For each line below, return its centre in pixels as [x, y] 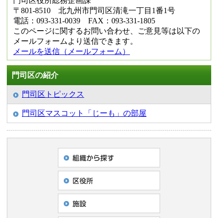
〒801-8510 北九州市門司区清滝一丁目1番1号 [94, 10]
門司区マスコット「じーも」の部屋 [84, 113]
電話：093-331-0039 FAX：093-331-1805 [84, 20]
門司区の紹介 [35, 75]
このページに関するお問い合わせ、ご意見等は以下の [107, 31]
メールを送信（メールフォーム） [72, 51]
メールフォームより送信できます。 [75, 41]
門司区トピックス [53, 94]
